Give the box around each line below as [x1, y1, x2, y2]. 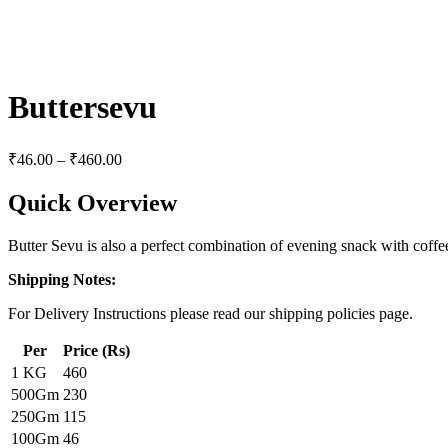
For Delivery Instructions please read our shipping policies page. [8, 304, 413, 322]
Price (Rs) [63, 341, 130, 359]
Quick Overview [8, 189, 177, 216]
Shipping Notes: [8, 270, 116, 288]
